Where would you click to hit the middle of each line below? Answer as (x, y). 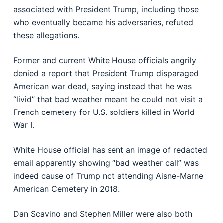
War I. (24, 125)
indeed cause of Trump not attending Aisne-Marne (108, 176)
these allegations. (46, 35)
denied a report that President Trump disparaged (106, 73)
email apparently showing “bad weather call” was (106, 163)
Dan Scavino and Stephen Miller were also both (103, 214)
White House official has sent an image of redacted (110, 150)
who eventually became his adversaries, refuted (103, 22)
